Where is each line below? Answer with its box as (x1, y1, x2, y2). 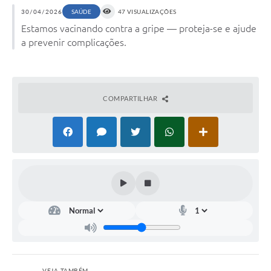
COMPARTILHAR (103, 94, 159, 102)
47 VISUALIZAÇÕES (117, 7, 177, 15)
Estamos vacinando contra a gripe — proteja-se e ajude (21, 22, 256, 34)
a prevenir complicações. (21, 36, 126, 48)
